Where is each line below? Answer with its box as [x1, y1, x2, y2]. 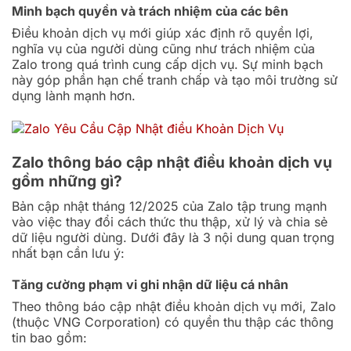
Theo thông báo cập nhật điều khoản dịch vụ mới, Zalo [12, 299, 336, 315]
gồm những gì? [12, 172, 122, 191]
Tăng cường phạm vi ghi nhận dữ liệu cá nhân [12, 277, 288, 293]
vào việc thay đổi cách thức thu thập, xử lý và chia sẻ [12, 213, 327, 230]
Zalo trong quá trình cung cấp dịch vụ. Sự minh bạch [12, 56, 323, 72]
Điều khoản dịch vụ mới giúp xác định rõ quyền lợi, [12, 24, 313, 41]
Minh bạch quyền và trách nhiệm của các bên [12, 2, 288, 19]
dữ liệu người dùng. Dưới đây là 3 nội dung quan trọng [12, 229, 335, 245]
